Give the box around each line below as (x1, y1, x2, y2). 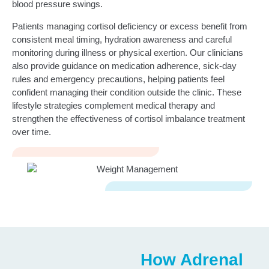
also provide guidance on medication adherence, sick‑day (12, 60, 237, 71)
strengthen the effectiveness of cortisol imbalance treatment (12, 113, 245, 124)
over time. (12, 126, 51, 137)
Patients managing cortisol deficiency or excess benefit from (12, 20, 247, 31)
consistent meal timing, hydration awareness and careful (12, 34, 232, 44)
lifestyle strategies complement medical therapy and (12, 100, 215, 110)
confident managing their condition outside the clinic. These (12, 86, 241, 97)
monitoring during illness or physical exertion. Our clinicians (12, 47, 243, 58)
